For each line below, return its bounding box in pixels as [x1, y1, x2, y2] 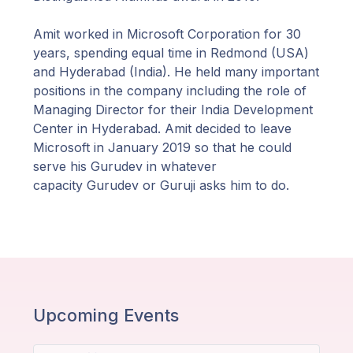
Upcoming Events [33, 305, 179, 325]
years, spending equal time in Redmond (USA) [33, 45, 309, 61]
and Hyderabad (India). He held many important [33, 64, 319, 80]
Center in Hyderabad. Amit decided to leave [33, 121, 292, 136]
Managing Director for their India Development [33, 102, 313, 117]
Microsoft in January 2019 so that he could [33, 139, 292, 155]
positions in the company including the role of [33, 83, 307, 98]
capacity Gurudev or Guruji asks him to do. [33, 177, 289, 193]
